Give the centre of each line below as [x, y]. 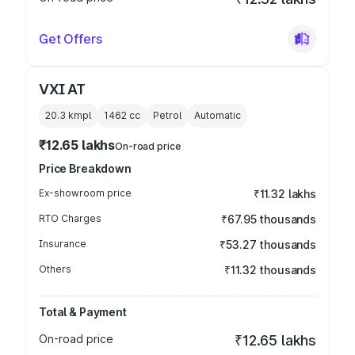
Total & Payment [83, 312]
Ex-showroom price [85, 193]
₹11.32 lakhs [284, 194]
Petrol [167, 115]
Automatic [218, 115]
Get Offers [71, 39]
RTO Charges [70, 218]
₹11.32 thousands [270, 270]
